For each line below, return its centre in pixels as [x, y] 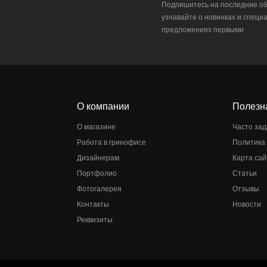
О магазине [96, 127]
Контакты [93, 204]
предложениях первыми [202, 30]
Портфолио [97, 173]
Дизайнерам [98, 158]
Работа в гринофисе [111, 142]
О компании [103, 106]
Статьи [244, 173]
